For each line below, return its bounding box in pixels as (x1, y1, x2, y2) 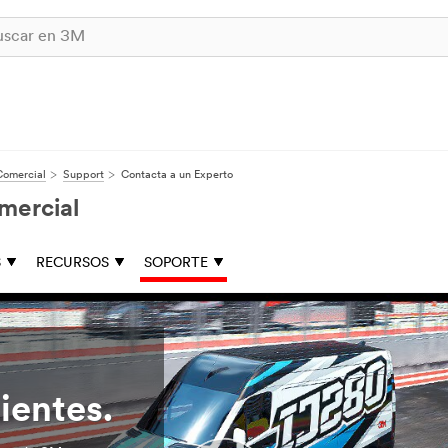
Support (63, 170, 104, 181)
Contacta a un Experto (121, 170, 233, 181)
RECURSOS (36, 256, 109, 271)
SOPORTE (144, 256, 208, 271)
